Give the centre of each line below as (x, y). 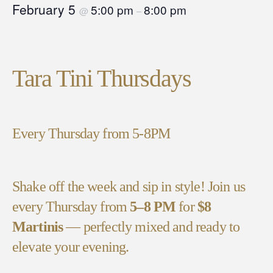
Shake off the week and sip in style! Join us (129, 186)
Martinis (38, 226)
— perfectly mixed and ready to (151, 226)
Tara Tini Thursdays (102, 78)
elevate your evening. (72, 246)
